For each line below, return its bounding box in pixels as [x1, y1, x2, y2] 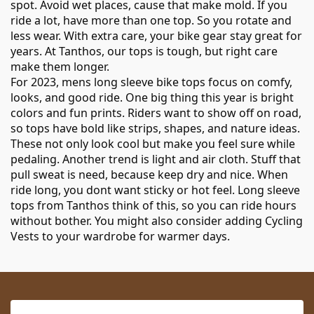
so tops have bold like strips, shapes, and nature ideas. [11, 121, 300, 136]
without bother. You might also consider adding [11, 213, 265, 228]
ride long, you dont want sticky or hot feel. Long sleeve [11, 182, 300, 198]
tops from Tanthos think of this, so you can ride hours [11, 198, 296, 213]
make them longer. [11, 59, 109, 74]
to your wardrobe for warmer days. [39, 228, 230, 244]
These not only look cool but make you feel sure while [11, 136, 295, 151]
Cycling [265, 213, 303, 228]
